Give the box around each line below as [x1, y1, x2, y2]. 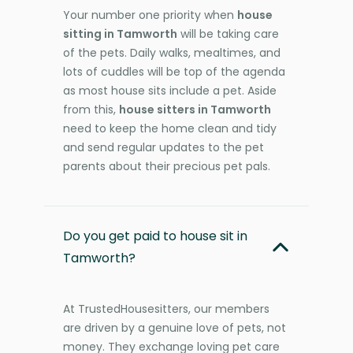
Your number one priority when [63, 6, 237, 23]
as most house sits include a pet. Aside [63, 82, 277, 98]
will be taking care [177, 25, 279, 42]
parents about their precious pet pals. [63, 158, 270, 174]
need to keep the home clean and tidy [63, 120, 277, 136]
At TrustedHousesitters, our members [63, 300, 269, 317]
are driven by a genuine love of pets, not [63, 319, 286, 336]
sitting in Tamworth [63, 25, 177, 42]
